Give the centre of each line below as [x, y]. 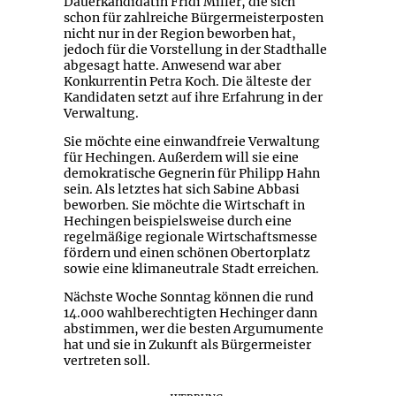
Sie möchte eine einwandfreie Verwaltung [191, 142]
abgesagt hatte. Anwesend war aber [172, 66]
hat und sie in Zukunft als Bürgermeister [187, 345]
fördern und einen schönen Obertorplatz [187, 253]
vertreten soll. [107, 361]
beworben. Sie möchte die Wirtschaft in [184, 206]
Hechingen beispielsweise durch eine [177, 221]
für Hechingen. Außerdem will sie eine [181, 158]
